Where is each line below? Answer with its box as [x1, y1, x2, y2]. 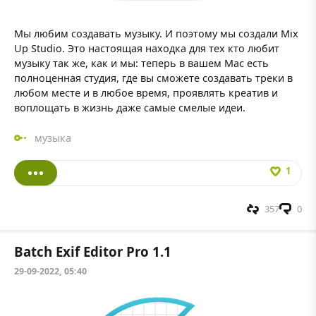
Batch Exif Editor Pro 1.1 [14, 243, 171, 261]
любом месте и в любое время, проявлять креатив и [14, 85, 278, 99]
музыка [34, 130, 71, 145]
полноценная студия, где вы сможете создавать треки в [14, 71, 293, 85]
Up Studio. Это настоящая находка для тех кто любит [14, 41, 279, 55]
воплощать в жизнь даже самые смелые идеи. [14, 100, 245, 114]
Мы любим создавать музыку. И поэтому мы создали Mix [14, 26, 298, 40]
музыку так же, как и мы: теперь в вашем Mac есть [14, 56, 269, 70]
